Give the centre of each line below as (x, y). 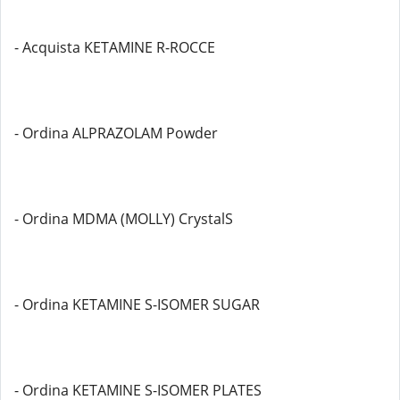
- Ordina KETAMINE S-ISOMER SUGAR (137, 304)
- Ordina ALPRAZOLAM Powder (116, 133)
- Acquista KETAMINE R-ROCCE (115, 47)
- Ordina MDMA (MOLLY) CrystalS (124, 219)
